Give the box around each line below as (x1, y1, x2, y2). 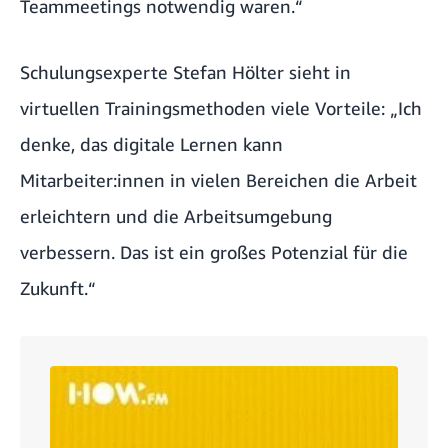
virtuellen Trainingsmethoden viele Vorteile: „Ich (20, 97, 422, 120)
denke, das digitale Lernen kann (20, 133, 283, 156)
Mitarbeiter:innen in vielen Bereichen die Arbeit (20, 169, 417, 192)
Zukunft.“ (20, 277, 96, 300)
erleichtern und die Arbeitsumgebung (20, 205, 332, 228)
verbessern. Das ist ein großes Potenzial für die (20, 241, 408, 264)
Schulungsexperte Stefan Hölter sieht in (20, 61, 351, 84)
